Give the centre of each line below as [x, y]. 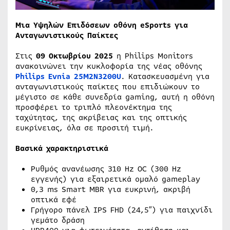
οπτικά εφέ [54, 199]
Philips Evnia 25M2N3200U [68, 76]
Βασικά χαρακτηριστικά [62, 148]
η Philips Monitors [153, 56]
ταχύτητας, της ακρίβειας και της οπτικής [101, 117]
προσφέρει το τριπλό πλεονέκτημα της [94, 107]
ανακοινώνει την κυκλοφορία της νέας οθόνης [109, 66]
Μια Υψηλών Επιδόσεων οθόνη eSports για [102, 25]
